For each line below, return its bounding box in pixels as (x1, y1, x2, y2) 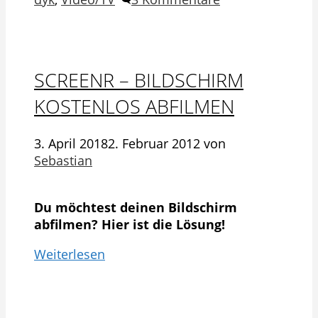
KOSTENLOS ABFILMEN (34, 92, 234, 119)
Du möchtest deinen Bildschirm (34, 199, 237, 216)
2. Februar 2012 (108, 135, 200, 153)
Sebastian (34, 152, 92, 170)
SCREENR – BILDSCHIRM (34, 66, 243, 93)
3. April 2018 (34, 135, 108, 153)
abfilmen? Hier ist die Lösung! (34, 216, 225, 234)
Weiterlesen (34, 246, 105, 263)
